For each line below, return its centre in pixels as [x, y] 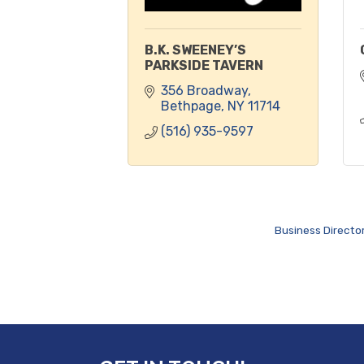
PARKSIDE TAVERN [204, 65]
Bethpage [191, 106]
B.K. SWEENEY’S [195, 50]
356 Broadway [204, 90]
